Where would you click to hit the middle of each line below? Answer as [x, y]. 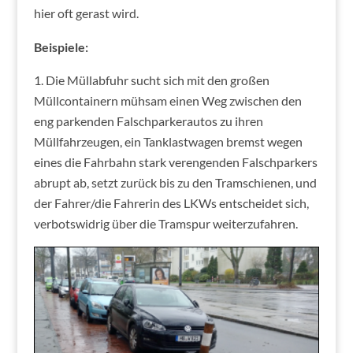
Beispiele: [61, 47]
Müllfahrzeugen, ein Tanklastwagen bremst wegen [168, 142]
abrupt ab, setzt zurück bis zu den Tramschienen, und [175, 183]
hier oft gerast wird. [86, 13]
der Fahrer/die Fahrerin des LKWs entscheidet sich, [171, 203]
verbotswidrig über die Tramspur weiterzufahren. [165, 224]
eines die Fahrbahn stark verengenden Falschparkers [175, 162]
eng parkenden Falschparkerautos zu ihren [148, 121]
